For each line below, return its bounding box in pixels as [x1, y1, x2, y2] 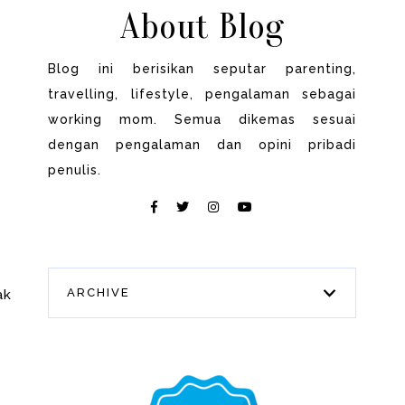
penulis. [48, 162, 102, 177]
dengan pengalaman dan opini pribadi [48, 137, 357, 152]
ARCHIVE [67, 286, 131, 300]
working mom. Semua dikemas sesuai [48, 111, 357, 127]
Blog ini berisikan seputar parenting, [48, 61, 357, 76]
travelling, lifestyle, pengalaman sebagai [48, 86, 357, 101]
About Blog [120, 5, 285, 47]
